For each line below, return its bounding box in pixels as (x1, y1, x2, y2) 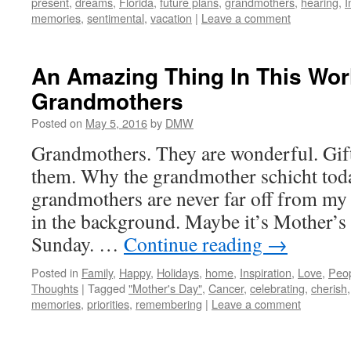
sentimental (87, 9, 144, 26)
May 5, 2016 (85, 114, 147, 131)
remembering (136, 295, 202, 312)
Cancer (208, 280, 244, 296)
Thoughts (31, 280, 78, 296)
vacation (150, 9, 192, 26)
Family (81, 264, 113, 280)
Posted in (31, 264, 78, 280)
